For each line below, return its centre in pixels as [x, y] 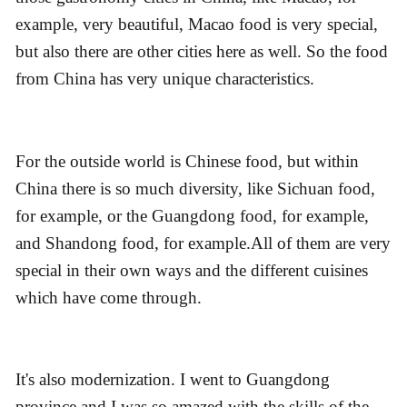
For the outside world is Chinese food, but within [187, 161]
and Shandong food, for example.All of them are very [203, 243]
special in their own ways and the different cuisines [192, 270]
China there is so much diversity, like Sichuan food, [195, 188]
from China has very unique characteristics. [165, 79]
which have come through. [109, 297]
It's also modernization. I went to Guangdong [173, 380]
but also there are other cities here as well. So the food [202, 52]
